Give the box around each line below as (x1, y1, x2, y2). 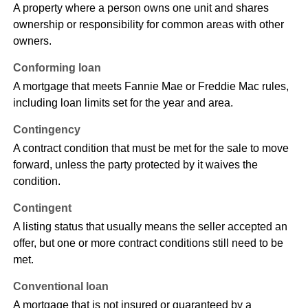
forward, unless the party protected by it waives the (12, 159, 258, 171)
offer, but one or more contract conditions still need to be (12, 237, 283, 250)
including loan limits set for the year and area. (12, 97, 233, 109)
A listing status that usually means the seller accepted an (12, 221, 287, 233)
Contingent (12, 202, 71, 214)
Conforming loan (12, 62, 101, 74)
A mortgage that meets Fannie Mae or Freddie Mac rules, (12, 80, 289, 93)
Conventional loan (12, 280, 109, 293)
